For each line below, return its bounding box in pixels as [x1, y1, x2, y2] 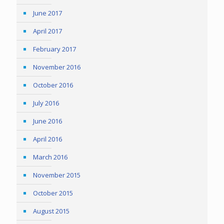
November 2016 [33, 62, 80, 71]
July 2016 [33, 98, 59, 107]
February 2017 [33, 44, 76, 53]
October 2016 [33, 80, 73, 89]
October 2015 [33, 188, 73, 197]
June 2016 [33, 116, 62, 125]
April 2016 [33, 134, 62, 143]
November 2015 [33, 170, 80, 179]
